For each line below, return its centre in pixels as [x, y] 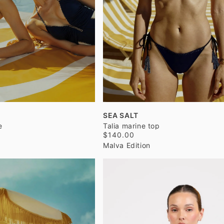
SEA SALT [121, 115]
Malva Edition [127, 145]
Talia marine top [131, 126]
